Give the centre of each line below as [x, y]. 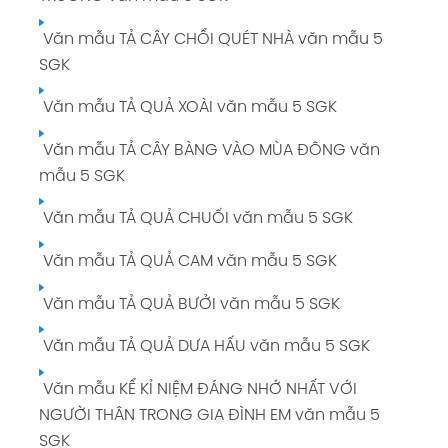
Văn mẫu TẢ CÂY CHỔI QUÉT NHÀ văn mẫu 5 [210, 39]
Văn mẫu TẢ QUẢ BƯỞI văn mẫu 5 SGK [189, 304]
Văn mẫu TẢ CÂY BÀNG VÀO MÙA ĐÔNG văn [209, 150]
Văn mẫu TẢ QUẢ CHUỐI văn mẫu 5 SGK [195, 219]
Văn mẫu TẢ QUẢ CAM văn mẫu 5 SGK [187, 262]
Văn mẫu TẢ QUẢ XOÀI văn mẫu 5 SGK [187, 108]
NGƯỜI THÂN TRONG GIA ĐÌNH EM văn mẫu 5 [209, 415]
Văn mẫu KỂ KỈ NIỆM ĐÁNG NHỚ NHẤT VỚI [197, 389]
